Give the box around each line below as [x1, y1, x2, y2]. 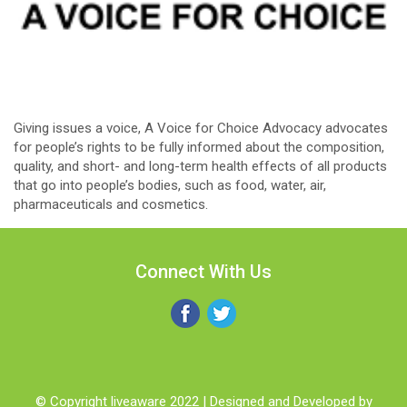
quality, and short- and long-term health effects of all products [14, 157, 387, 174]
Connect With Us [135, 261, 272, 283]
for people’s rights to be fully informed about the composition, [14, 138, 384, 155]
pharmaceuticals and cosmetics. [14, 195, 208, 213]
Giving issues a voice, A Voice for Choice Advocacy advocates [14, 119, 388, 136]
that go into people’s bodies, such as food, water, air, [14, 176, 326, 194]
